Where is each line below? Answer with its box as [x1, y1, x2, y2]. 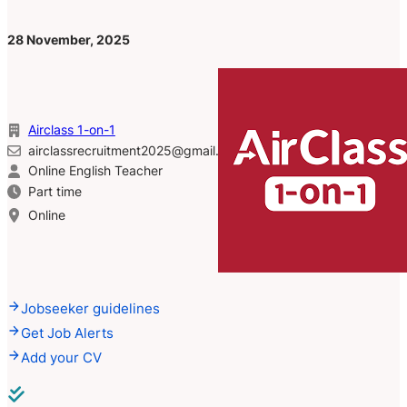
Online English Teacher [27, 163, 163, 178]
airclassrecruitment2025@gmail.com [27, 143, 244, 158]
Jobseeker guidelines [21, 299, 161, 317]
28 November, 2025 [7, 33, 130, 48]
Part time [27, 184, 82, 199]
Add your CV [21, 348, 103, 366]
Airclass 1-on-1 [27, 122, 115, 137]
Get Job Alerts [21, 323, 114, 342]
